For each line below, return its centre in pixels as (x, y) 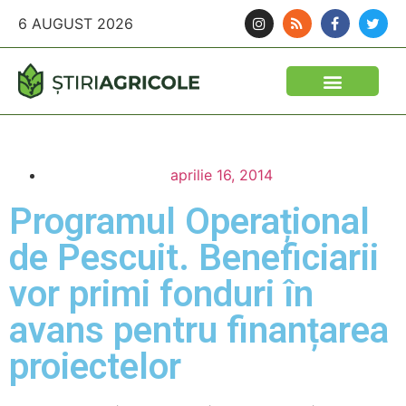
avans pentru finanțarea (199, 330)
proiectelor (95, 367)
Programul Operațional (189, 222)
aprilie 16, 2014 (221, 175)
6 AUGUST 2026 (76, 24)
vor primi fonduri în (161, 294)
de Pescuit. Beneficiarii (194, 258)
